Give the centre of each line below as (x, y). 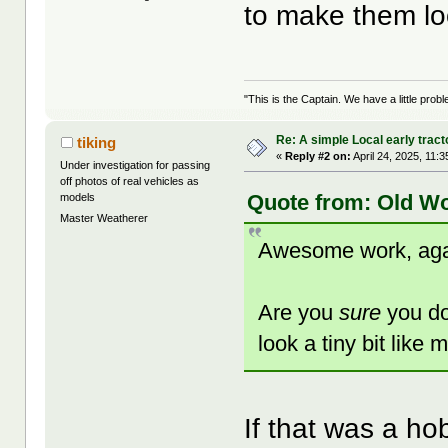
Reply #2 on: (318, 155)
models (78, 196)
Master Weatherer (104, 218)
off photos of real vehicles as (130, 180)
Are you (299, 312)
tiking (96, 142)
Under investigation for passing (135, 164)
